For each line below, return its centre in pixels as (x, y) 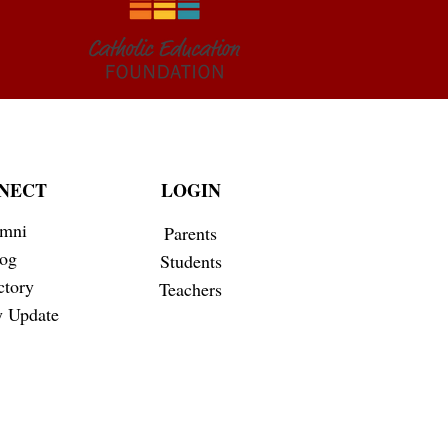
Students (190, 261)
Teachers (190, 289)
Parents (190, 233)
